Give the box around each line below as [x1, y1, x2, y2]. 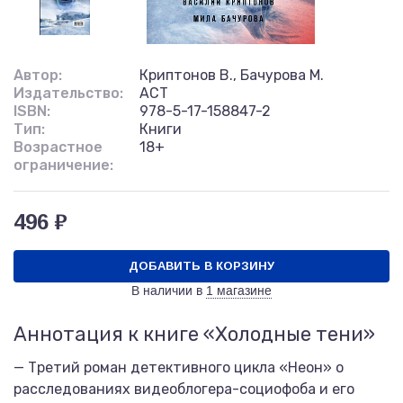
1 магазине [206, 283, 272, 298]
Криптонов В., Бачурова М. [139, 67, 324, 84]
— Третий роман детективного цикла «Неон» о [13, 359, 344, 376]
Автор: [13, 67, 62, 84]
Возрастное [13, 139, 103, 156]
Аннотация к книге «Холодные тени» [13, 322, 375, 346]
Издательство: [13, 85, 123, 102]
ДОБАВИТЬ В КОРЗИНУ [129, 259, 274, 273]
